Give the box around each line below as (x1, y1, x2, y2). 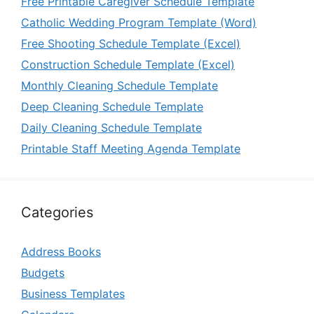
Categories (21, 204, 93, 221)
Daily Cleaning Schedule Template (21, 121, 202, 135)
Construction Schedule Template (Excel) (21, 57, 235, 71)
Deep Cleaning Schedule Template (21, 100, 203, 114)
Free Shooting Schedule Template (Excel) (21, 36, 240, 50)
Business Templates (21, 287, 125, 301)
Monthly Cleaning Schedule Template (21, 78, 218, 93)
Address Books (21, 245, 101, 259)
